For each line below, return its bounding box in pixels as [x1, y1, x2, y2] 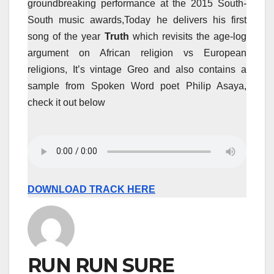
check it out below [28, 97, 105, 108]
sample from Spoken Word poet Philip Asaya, [28, 81, 246, 92]
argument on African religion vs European [28, 48, 246, 59]
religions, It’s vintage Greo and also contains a [28, 64, 246, 75]
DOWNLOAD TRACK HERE [28, 183, 155, 194]
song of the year [28, 31, 105, 42]
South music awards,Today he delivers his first [28, 15, 246, 26]
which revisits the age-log [128, 31, 246, 42]
